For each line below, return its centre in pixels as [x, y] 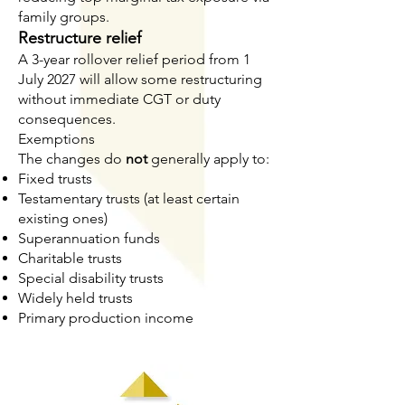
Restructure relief [80, 38]
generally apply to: [210, 159]
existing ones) [63, 218]
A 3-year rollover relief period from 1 [134, 59]
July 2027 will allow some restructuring [140, 79]
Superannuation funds [89, 238]
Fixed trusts [55, 179]
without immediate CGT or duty [119, 99]
